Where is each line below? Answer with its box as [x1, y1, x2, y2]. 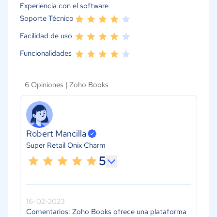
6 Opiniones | [25, 79, 69, 90]
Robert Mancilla [26, 128, 86, 139]
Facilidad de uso [20, 31, 72, 41]
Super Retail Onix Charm [26, 140, 106, 151]
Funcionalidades [20, 48, 72, 58]
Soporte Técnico [20, 13, 74, 23]
